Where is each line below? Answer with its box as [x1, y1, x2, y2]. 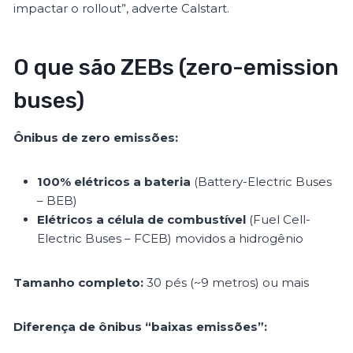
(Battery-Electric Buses [191, 174, 333, 190]
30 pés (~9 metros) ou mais [143, 275, 310, 291]
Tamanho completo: [13, 275, 144, 291]
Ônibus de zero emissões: [13, 130, 179, 146]
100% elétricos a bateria [37, 174, 191, 190]
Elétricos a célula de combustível [37, 212, 247, 228]
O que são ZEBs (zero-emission [13, 54, 340, 81]
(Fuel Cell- [246, 212, 311, 228]
